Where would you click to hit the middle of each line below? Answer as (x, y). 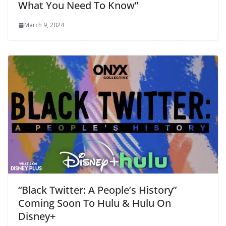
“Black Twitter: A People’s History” (97, 190)
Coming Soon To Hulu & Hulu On (95, 203)
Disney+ (37, 216)
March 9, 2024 (44, 25)
